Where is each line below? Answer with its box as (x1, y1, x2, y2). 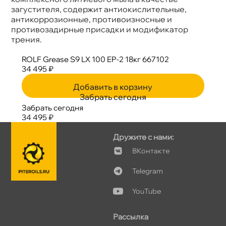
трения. (11, 34, 42, 44)
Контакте (132, 146, 169, 155)
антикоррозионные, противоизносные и (11, 14, 173, 24)
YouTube (132, 186, 161, 196)
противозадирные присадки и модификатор (11, 24, 189, 34)
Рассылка (113, 211, 148, 221)
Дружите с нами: (113, 132, 174, 142)
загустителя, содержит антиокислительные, (11, 4, 187, 14)
